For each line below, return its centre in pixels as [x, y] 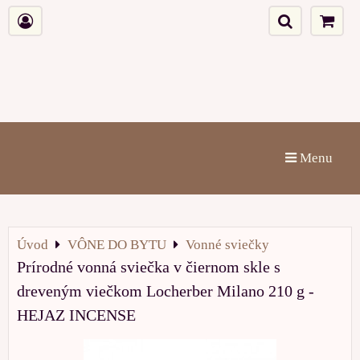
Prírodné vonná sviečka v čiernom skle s [149, 267]
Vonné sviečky [227, 245]
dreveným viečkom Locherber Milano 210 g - [166, 291]
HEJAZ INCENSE [76, 315]
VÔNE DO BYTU [117, 245]
